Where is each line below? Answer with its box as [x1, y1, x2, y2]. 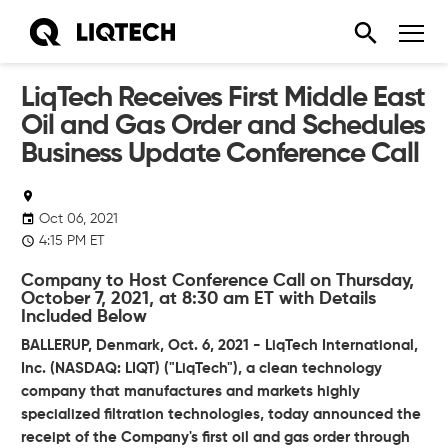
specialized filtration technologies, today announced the [21, 406, 421, 422]
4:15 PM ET [38, 234, 105, 249]
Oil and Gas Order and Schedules [21, 112, 425, 140]
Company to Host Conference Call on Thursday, [21, 272, 414, 291]
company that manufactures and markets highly [21, 383, 360, 399]
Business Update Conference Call [21, 140, 419, 168]
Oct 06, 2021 [38, 211, 118, 226]
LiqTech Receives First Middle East [21, 84, 425, 112]
